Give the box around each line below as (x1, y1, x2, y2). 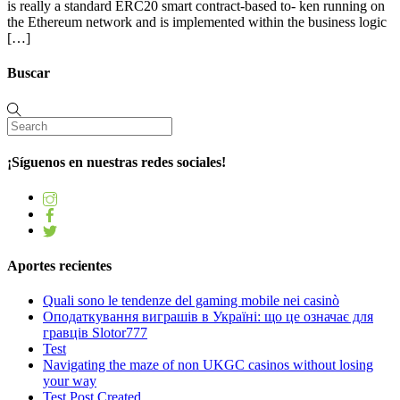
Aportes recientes (7, 257, 112, 273)
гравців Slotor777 (43, 324, 147, 340)
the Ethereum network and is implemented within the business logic (7, 14, 387, 30)
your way (43, 372, 96, 388)
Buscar (7, 65, 50, 81)
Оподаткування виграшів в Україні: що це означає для (43, 308, 373, 324)
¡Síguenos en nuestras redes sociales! (7, 154, 226, 171)
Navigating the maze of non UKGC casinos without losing (43, 356, 373, 372)
